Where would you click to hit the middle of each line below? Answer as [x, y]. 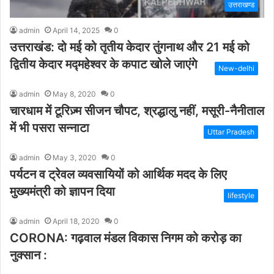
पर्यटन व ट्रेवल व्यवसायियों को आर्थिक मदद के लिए [118, 174]
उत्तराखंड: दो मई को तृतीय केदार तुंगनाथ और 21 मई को [130, 47]
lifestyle [241, 195]
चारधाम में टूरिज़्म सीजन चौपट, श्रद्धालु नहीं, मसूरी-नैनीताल [137, 110]
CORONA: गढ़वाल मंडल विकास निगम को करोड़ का [126, 238]
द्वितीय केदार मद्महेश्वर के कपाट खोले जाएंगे [103, 64]
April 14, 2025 [76, 30]
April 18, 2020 [76, 221]
